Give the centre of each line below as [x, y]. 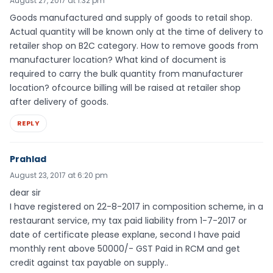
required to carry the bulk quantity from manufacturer [126, 73]
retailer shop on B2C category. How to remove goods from [134, 45]
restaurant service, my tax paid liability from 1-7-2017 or [128, 221]
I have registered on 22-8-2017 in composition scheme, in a [136, 207]
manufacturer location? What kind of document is [118, 59]
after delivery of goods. [59, 101]
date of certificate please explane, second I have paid [125, 235]
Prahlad [28, 159]
